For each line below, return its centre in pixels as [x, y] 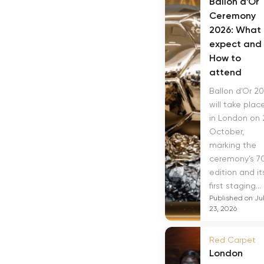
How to [225, 58]
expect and [235, 44]
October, [227, 131]
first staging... [235, 186]
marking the [233, 145]
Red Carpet [232, 240]
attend [225, 72]
